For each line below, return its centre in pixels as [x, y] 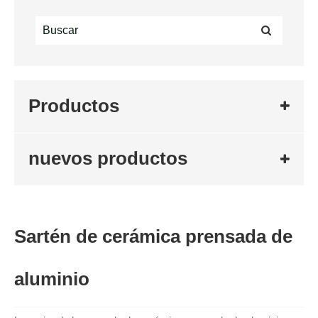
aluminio [52, 279]
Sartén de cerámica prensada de [153, 237]
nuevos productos [108, 159]
